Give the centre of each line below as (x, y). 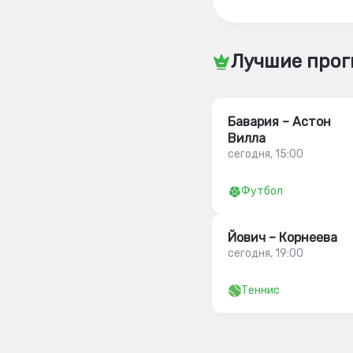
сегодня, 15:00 (266, 154)
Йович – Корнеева (282, 238)
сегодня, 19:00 (266, 253)
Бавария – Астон (279, 122)
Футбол (262, 191)
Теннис (260, 290)
